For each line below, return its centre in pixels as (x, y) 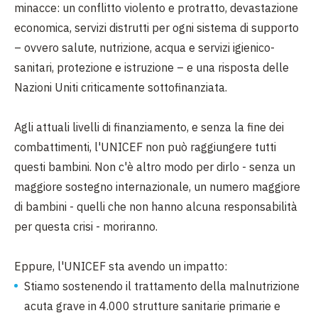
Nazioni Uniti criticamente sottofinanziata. (121, 87)
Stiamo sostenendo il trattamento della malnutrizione (162, 286)
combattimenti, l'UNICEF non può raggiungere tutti (145, 147)
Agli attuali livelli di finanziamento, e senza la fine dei (149, 127)
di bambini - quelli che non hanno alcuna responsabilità (156, 207)
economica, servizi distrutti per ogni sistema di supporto (157, 28)
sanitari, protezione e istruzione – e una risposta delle (152, 67)
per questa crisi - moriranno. (86, 226)
